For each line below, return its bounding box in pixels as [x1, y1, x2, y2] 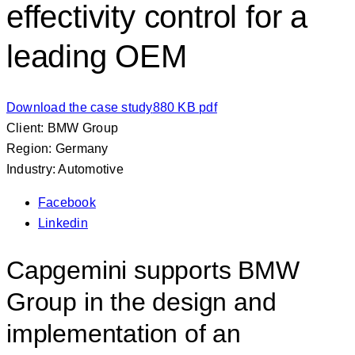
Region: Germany [6, 141, 109, 155]
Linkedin [38, 216, 88, 230]
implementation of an [6, 319, 241, 349]
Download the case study [6, 100, 153, 114]
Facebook [38, 195, 96, 209]
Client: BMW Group [6, 120, 119, 135]
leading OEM [6, 38, 187, 74]
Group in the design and [6, 288, 277, 317]
